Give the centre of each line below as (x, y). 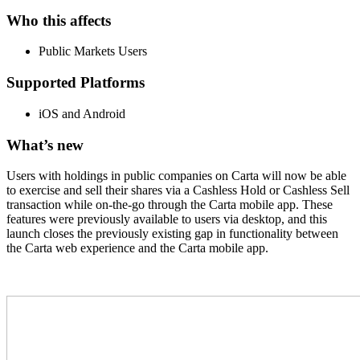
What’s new (45, 145)
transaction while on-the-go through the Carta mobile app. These (170, 205)
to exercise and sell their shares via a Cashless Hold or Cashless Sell (178, 190)
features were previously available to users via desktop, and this (167, 219)
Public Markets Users (93, 51)
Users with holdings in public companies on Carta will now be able (176, 176)
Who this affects (59, 20)
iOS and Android (82, 113)
